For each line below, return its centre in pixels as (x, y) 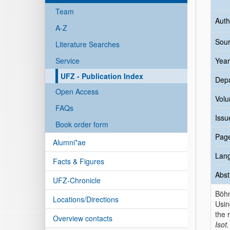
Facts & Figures (79, 161)
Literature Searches (88, 44)
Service (68, 61)
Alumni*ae (69, 142)
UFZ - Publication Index (102, 76)
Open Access (77, 91)
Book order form (82, 124)
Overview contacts (83, 218)
